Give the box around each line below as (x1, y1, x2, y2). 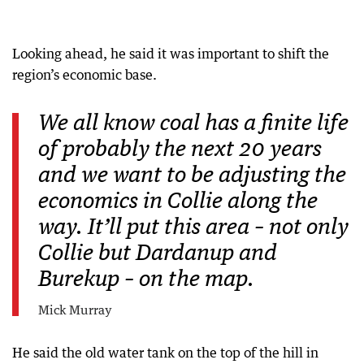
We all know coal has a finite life (38, 113, 349, 135)
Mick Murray (38, 302, 112, 318)
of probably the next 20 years (38, 139, 322, 161)
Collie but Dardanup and (38, 243, 277, 265)
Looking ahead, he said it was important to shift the (12, 45, 329, 62)
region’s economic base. (12, 66, 157, 83)
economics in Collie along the (38, 191, 318, 213)
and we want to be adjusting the (38, 165, 346, 187)
